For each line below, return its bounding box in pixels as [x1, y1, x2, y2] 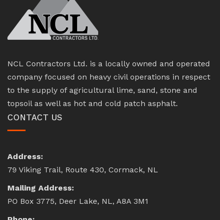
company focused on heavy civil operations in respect [7, 72, 210, 82]
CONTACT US [7, 112, 62, 123]
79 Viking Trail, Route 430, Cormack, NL [7, 165, 158, 175]
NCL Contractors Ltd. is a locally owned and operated [7, 59, 210, 69]
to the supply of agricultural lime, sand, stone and [7, 85, 197, 95]
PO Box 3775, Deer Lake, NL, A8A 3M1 [7, 196, 148, 206]
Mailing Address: [7, 183, 74, 193]
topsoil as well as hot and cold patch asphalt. [7, 99, 178, 109]
